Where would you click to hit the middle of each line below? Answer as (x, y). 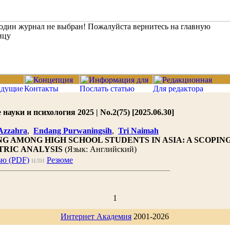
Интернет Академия (96, 216)
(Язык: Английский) (100, 149)
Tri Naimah (138, 131)
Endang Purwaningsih (73, 131)
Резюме (60, 160)
